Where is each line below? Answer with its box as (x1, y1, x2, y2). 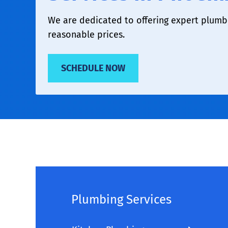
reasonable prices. (48, 29, 125, 40)
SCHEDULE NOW (61, 63, 125, 74)
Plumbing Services (71, 192, 172, 207)
